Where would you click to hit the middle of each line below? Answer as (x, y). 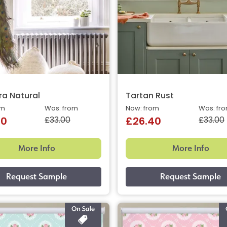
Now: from (142, 108)
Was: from (61, 108)
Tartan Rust (150, 96)
